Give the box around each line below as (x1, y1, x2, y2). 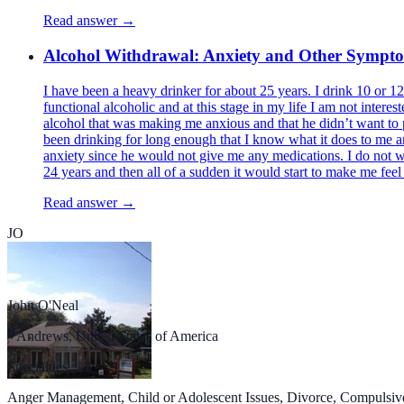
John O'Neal (7, 297, 78, 313)
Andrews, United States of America (16, 327, 218, 344)
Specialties (7, 358, 68, 374)
